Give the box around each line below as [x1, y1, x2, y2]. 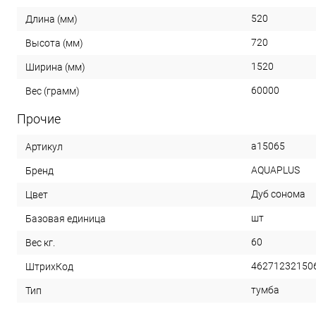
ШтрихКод [25, 260, 73, 272]
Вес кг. [25, 236, 55, 248]
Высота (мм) [25, 37, 83, 49]
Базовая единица [25, 212, 106, 224]
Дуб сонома [251, 188, 305, 200]
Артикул [25, 140, 63, 152]
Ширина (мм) [25, 61, 85, 73]
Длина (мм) [25, 13, 78, 25]
